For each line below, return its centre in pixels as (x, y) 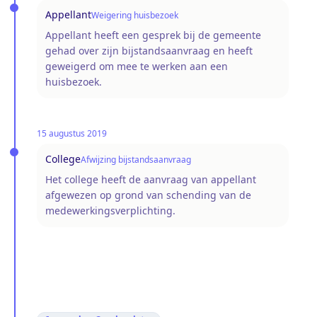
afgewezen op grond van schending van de (148, 195)
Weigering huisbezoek (135, 15)
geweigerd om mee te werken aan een (137, 66)
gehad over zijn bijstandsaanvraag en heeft (149, 50)
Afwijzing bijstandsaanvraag (136, 159)
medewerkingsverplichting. (110, 210)
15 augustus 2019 (72, 133)
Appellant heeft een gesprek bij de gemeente (153, 35)
